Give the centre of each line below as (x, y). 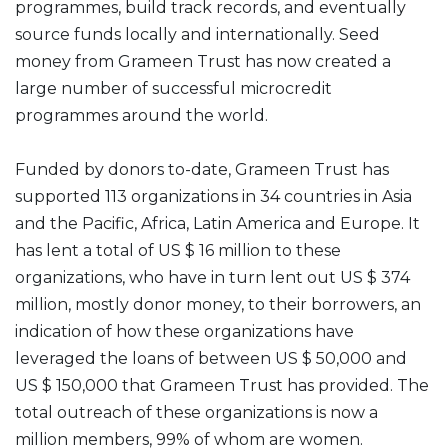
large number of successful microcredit (173, 88)
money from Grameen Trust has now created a (203, 61)
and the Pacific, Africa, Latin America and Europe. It (217, 223)
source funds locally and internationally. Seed (197, 34)
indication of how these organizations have (184, 331)
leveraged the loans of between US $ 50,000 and (211, 358)
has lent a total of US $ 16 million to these (178, 250)
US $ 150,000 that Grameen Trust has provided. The (222, 385)
